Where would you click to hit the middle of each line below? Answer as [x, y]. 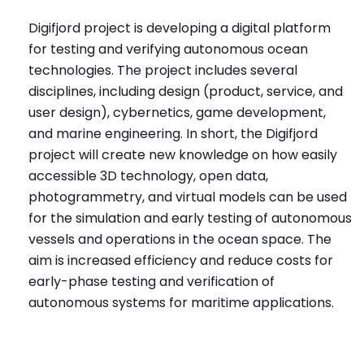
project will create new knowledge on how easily [183, 154]
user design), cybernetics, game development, [177, 112]
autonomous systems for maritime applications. [181, 302]
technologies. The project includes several [163, 70]
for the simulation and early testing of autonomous [190, 218]
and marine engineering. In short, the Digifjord [173, 133]
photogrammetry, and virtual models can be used [188, 197]
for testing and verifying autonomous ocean [168, 49]
